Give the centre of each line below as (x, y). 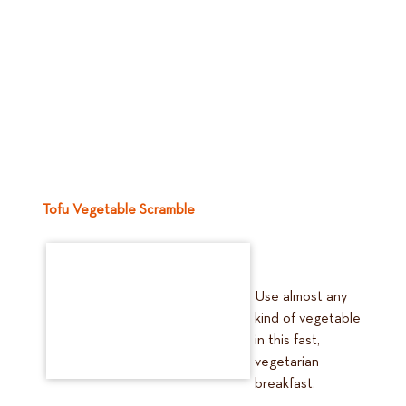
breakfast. (285, 384)
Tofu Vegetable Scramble (118, 210)
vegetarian (287, 362)
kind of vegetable (308, 319)
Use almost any (301, 297)
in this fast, (287, 341)
